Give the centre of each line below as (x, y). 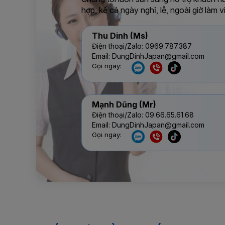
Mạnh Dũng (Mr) (124, 105)
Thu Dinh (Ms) (120, 36)
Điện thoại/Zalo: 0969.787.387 (142, 46)
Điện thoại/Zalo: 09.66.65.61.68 (143, 115)
